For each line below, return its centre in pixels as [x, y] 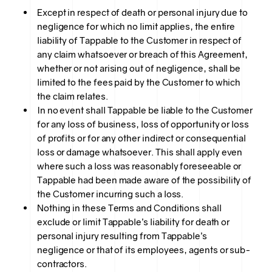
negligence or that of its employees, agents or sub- [144, 250]
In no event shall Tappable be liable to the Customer [145, 110]
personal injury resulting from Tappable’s [122, 236]
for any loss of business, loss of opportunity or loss [143, 124]
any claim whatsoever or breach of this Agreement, [142, 54]
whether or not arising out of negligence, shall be [139, 68]
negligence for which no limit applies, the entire [136, 26]
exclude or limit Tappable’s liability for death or [133, 222]
